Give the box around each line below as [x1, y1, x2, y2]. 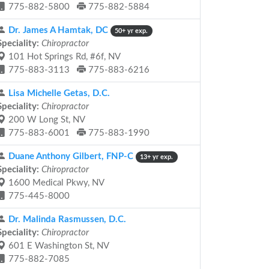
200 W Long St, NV [6, 115, 85, 124]
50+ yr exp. [115, 28, 148, 34]
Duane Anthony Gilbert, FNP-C [6, 152, 133, 161]
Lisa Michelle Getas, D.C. [6, 89, 110, 98]
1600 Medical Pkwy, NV [6, 178, 104, 187]
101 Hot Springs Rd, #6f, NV [6, 52, 121, 61]
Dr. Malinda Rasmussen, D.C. [6, 215, 126, 224]
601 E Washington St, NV [6, 241, 109, 250]
